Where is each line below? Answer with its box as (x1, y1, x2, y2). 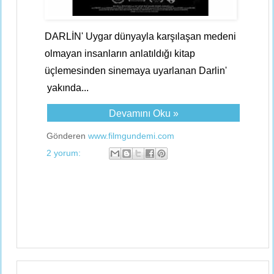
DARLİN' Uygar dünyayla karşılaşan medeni (45, 31, 236, 42)
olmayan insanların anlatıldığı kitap (45, 48, 195, 59)
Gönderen (46, 131, 88, 141)
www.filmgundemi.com (88, 131, 174, 141)
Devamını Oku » (108, 108, 179, 119)
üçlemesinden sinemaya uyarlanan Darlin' (45, 65, 227, 76)
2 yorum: (46, 147, 83, 158)
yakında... (45, 83, 89, 93)
